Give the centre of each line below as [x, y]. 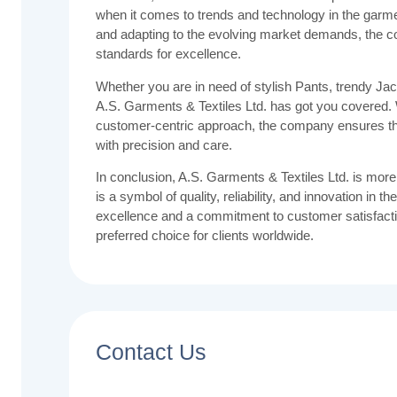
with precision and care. [163, 144]
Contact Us [151, 352]
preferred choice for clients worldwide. [204, 236]
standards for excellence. [168, 54]
